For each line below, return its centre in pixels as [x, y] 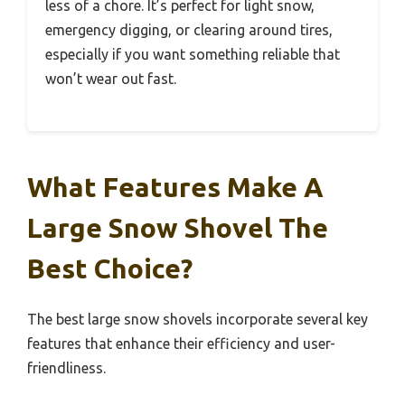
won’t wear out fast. [111, 79]
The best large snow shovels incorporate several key [198, 320]
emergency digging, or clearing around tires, [189, 30]
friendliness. [66, 368]
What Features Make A [175, 188]
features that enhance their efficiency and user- [181, 344]
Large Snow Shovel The [178, 228]
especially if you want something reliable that [193, 55]
